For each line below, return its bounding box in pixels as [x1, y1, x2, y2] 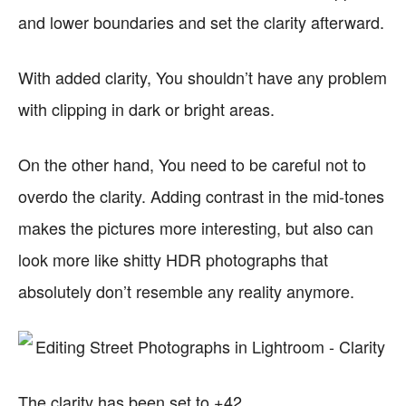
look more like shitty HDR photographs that [18, 247, 328, 271]
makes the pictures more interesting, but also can [18, 216, 373, 239]
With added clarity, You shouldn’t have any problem [18, 65, 387, 89]
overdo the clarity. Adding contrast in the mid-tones [18, 184, 384, 208]
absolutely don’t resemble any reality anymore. [18, 279, 354, 303]
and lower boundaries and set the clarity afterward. [18, 10, 384, 34]
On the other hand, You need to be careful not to [18, 152, 366, 176]
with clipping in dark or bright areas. [18, 97, 275, 121]
